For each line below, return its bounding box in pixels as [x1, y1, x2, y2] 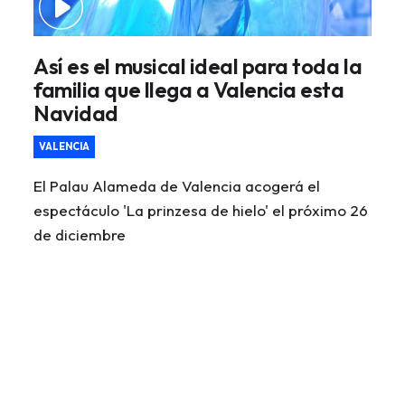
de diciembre [33, 225, 127, 245]
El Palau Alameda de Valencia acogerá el [33, 176, 321, 196]
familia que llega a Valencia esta [33, 76, 344, 104]
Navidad [33, 99, 118, 127]
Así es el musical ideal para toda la [33, 52, 363, 80]
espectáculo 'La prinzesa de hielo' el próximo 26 [33, 201, 369, 221]
